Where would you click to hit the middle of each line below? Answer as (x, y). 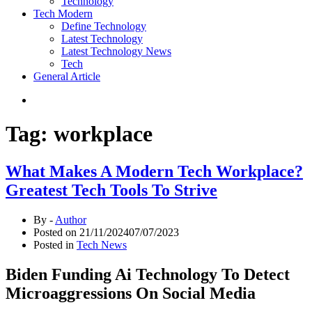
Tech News (102, 244)
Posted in (55, 244)
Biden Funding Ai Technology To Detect (148, 274)
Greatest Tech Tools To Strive (111, 190)
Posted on (56, 232)
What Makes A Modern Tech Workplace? (154, 171)
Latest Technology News (116, 51)
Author (71, 219)
